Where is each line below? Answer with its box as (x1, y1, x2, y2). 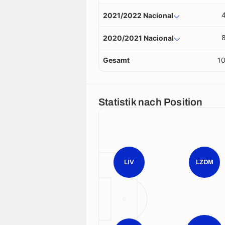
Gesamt (103, 56, 130, 64)
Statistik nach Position (98, 96, 203, 107)
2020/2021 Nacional (103, 33, 174, 42)
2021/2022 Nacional (103, 11, 173, 20)
